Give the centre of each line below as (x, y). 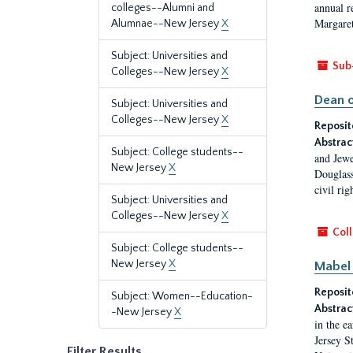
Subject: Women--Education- (182, 296)
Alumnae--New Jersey (166, 24)
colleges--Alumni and (163, 8)
